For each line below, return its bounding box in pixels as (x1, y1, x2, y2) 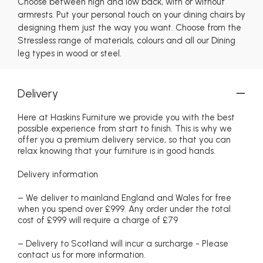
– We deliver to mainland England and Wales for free (18, 192, 231, 203)
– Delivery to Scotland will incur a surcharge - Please (18, 238, 228, 249)
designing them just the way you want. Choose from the (18, 22, 241, 33)
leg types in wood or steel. (18, 48, 122, 59)
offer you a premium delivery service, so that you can (18, 134, 231, 145)
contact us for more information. (18, 249, 148, 260)
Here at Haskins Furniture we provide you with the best (18, 112, 235, 123)
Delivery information (18, 168, 98, 180)
